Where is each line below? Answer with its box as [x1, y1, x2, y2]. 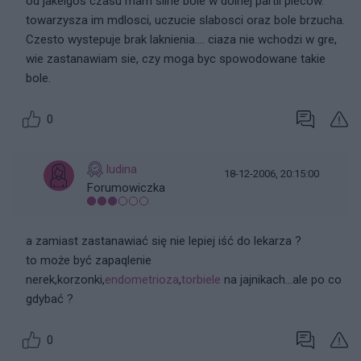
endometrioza [105, 272, 179, 287]
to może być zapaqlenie [26, 253, 151, 268]
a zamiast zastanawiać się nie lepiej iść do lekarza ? [26, 234, 301, 248]
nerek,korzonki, [26, 272, 105, 287]
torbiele [181, 272, 221, 287]
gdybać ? [26, 292, 73, 306]
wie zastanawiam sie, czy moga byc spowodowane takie [26, 52, 326, 66]
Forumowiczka [87, 180, 165, 195]
